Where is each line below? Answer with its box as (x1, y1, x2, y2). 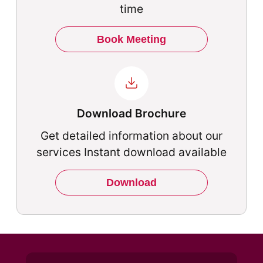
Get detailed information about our (41, 128, 222, 143)
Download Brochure (77, 106, 186, 120)
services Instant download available (36, 144, 227, 159)
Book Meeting (96, 33, 166, 45)
